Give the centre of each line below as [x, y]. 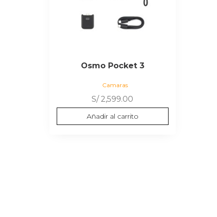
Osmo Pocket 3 [112, 65]
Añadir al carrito [112, 116]
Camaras [115, 85]
